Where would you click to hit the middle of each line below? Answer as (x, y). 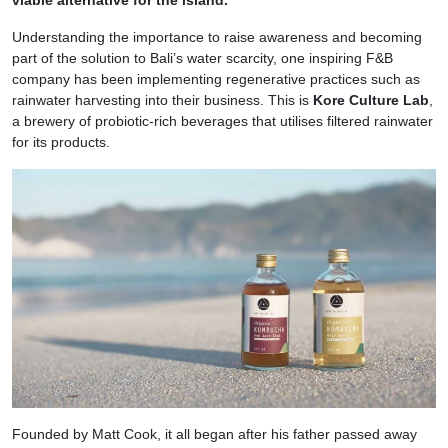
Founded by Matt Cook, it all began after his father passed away (214, 434)
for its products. (61, 142)
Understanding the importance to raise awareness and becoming (217, 37)
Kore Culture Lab (371, 100)
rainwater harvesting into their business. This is (162, 100)
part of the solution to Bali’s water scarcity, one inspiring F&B (202, 58)
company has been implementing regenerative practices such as (216, 79)
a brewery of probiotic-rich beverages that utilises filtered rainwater (222, 121)
